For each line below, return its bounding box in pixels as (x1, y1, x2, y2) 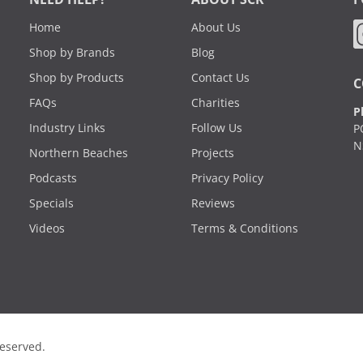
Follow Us (191, 122, 242, 135)
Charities (191, 96, 240, 109)
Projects (191, 147, 234, 160)
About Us (191, 21, 241, 34)
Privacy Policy (191, 172, 263, 185)
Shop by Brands (29, 46, 115, 59)
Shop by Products (29, 71, 124, 84)
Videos (29, 222, 65, 235)
